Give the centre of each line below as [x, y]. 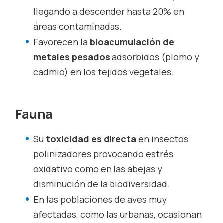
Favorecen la [62, 42]
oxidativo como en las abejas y [98, 168]
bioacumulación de [132, 42]
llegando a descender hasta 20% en [109, 11]
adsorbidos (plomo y [156, 57]
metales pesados [73, 57]
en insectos [164, 139]
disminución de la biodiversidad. [102, 183]
